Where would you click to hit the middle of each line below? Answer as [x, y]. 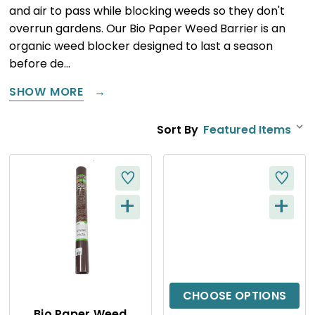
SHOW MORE [46, 91]
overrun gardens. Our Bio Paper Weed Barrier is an [147, 28]
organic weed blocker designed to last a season [141, 46]
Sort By [178, 129]
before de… [39, 63]
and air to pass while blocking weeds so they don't [147, 11]
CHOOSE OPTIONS [234, 295]
